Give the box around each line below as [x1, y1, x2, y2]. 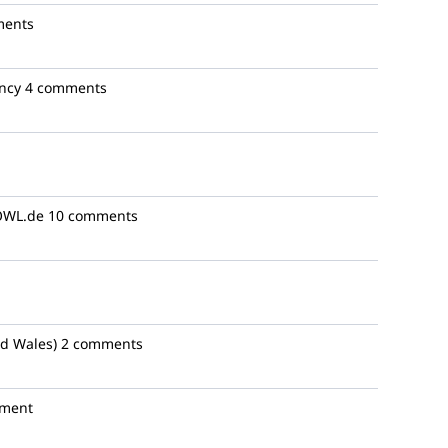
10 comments [48, 206, 138, 225]
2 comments [61, 334, 143, 353]
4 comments [25, 78, 107, 97]
